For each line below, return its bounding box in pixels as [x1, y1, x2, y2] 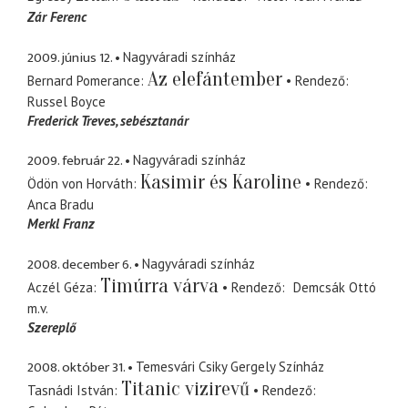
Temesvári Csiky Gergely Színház [136, 358, 324, 376]
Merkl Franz [27, 215, 95, 233]
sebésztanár [120, 111, 189, 129]
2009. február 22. [27, 149, 122, 173]
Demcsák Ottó [292, 278, 376, 296]
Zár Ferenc [27, 8, 87, 26]
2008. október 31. [27, 356, 125, 380]
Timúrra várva [100, 273, 219, 298]
